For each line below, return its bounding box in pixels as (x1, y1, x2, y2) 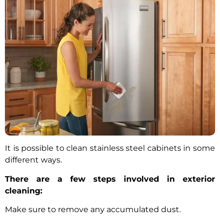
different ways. (5, 155, 64, 165)
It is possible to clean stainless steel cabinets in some (5, 143, 215, 153)
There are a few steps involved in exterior (5, 174, 215, 184)
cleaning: (5, 186, 42, 195)
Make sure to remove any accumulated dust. (5, 205, 181, 215)
